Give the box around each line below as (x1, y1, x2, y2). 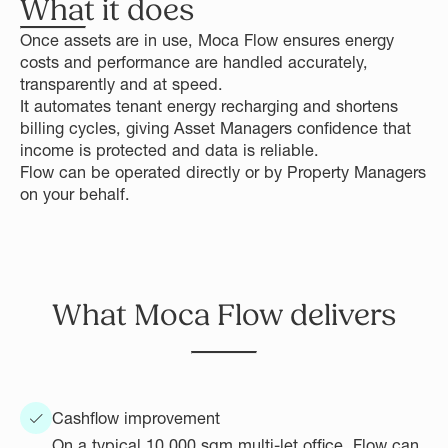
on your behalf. (20, 183, 130, 204)
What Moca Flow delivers (52, 297, 396, 333)
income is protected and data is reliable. (20, 139, 319, 160)
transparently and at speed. (20, 73, 223, 94)
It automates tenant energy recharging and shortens (20, 95, 398, 116)
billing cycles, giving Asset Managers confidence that (20, 117, 411, 138)
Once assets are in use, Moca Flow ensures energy (20, 29, 394, 50)
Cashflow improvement (52, 407, 220, 428)
